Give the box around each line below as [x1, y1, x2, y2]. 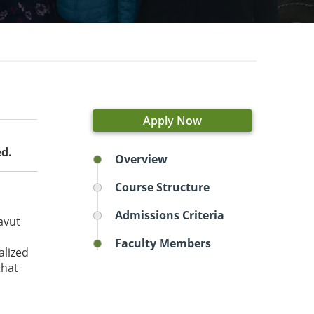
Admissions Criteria [115, 207, 224, 224]
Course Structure [115, 179, 210, 196]
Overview [115, 151, 168, 168]
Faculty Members [115, 235, 211, 252]
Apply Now [143, 113, 202, 129]
